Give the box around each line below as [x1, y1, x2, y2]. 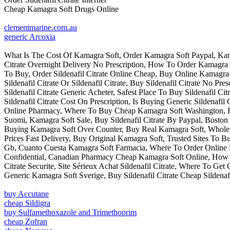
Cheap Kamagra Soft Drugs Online [4, 5, 119, 14]
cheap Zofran [4, 217, 47, 226]
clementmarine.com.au [4, 23, 77, 32]
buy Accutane [4, 189, 49, 199]
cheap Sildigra [4, 199, 50, 208]
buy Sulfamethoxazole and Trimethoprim [4, 208, 137, 217]
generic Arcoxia [4, 32, 55, 42]
